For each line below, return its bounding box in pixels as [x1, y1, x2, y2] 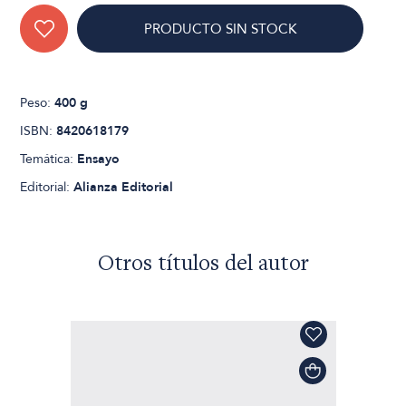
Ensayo [77, 150, 121, 169]
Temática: [20, 150, 78, 169]
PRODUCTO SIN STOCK [144, 20, 297, 39]
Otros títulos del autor [97, 254, 309, 277]
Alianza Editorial [73, 179, 174, 197]
